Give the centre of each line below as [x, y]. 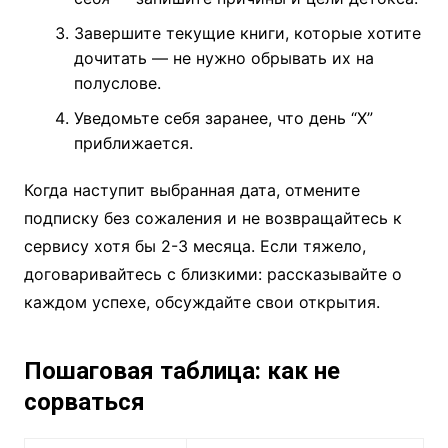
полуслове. [117, 83]
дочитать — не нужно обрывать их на [223, 58]
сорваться [84, 402]
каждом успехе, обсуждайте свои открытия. [201, 302]
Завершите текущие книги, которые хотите [247, 33]
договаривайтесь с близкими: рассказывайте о [212, 274]
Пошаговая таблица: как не [181, 371]
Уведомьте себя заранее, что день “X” [223, 118]
